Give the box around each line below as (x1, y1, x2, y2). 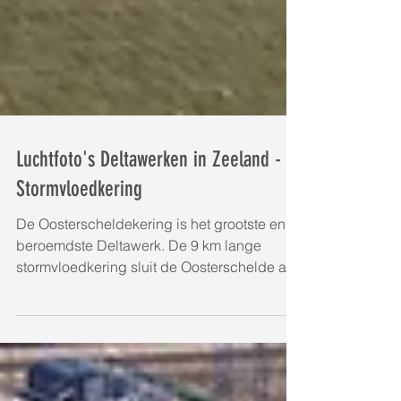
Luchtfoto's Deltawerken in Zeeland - (16, 186, 281, 211)
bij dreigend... (16, 319, 106, 337)
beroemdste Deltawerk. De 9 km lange (16, 276, 261, 294)
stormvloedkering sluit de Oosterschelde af (16, 297, 290, 315)
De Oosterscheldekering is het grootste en (16, 254, 286, 272)
